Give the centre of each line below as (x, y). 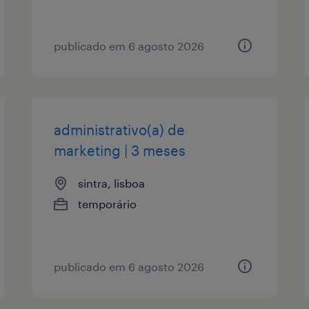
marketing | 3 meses (120, 150)
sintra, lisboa (112, 183)
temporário (108, 203)
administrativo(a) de (120, 129)
